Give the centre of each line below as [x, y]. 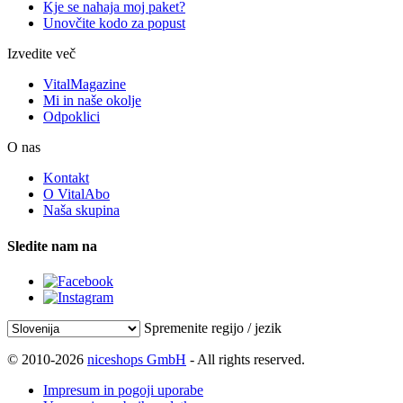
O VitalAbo [76, 194]
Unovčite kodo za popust [114, 23]
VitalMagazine [85, 85]
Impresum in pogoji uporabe [123, 390]
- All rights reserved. [246, 359]
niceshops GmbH [137, 359]
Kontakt [66, 178]
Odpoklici [72, 117]
